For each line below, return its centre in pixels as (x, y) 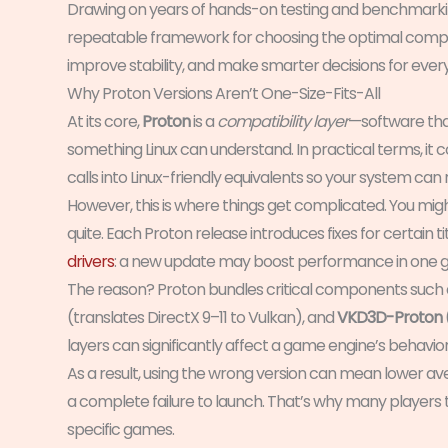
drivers (90, 262)
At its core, (104, 122)
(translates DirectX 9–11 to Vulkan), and (202, 318)
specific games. (120, 430)
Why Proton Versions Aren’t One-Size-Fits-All (223, 94)
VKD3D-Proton (389, 318)
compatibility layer (282, 122)
